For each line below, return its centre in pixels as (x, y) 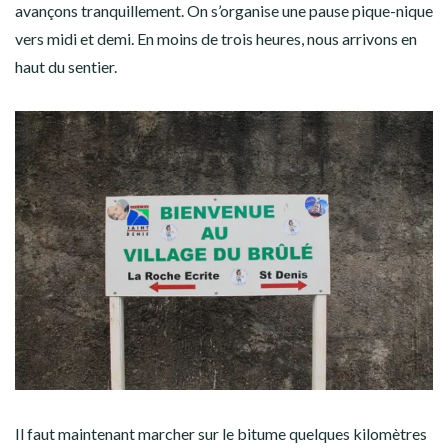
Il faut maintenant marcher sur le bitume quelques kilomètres (221, 433)
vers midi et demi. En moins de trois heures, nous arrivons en (216, 38)
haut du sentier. (66, 66)
